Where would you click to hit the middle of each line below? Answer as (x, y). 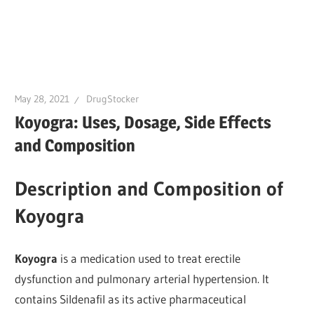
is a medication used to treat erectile (149, 258)
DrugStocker (113, 99)
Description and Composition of (149, 189)
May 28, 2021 (42, 99)
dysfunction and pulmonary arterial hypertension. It (142, 278)
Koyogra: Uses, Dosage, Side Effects (143, 123)
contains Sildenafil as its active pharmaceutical (131, 299)
